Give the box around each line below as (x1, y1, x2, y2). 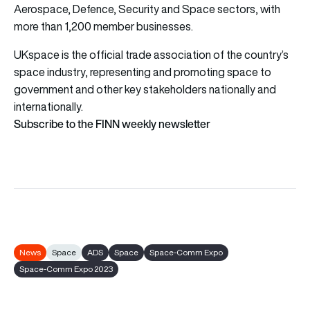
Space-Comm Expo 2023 (19, 262, 113, 275)
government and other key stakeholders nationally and (14, 81, 276, 97)
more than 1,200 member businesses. (14, 18, 193, 34)
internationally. (14, 98, 83, 114)
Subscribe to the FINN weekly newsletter (14, 115, 210, 132)
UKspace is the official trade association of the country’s (14, 46, 289, 62)
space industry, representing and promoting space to (14, 64, 271, 80)
